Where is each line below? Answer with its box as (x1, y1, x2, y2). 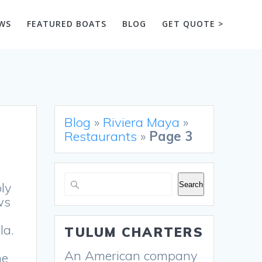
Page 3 (149, 128, 193, 145)
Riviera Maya (103, 114, 180, 131)
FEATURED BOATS (26, 18, 106, 29)
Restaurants (64, 128, 137, 145)
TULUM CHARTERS (64, 224, 204, 241)
